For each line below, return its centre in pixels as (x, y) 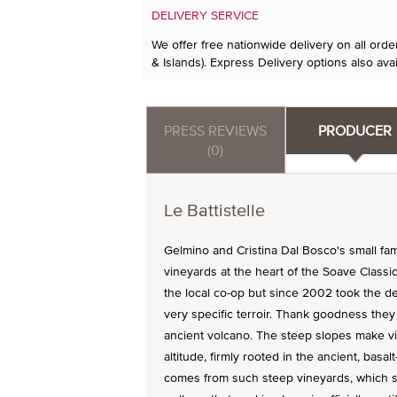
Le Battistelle (214, 210)
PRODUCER (355, 130)
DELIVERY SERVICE (205, 15)
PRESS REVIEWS (216, 130)
